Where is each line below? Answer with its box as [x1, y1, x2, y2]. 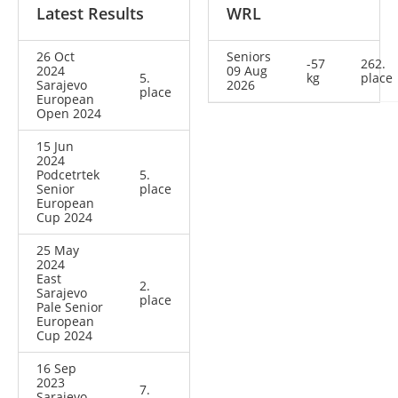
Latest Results [36, 3, 144, 25]
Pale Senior [36, 298, 103, 316]
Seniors [227, 48, 271, 66]
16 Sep [36, 360, 76, 378]
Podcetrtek [36, 166, 99, 184]
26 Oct [36, 48, 75, 66]
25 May [36, 242, 79, 259]
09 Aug [227, 62, 267, 80]
